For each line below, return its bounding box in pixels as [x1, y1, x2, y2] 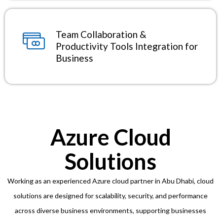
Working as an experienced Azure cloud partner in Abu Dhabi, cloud [7, 176, 214, 185]
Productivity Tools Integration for [56, 40, 198, 52]
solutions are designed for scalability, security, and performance [13, 191, 208, 200]
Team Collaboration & [56, 28, 147, 40]
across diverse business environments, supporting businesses [15, 206, 206, 215]
